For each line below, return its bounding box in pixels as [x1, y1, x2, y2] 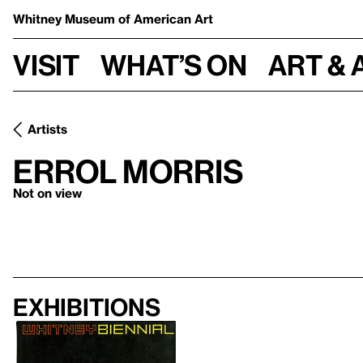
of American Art [118, 11, 213, 26]
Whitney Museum [13, 11, 118, 26]
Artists [28, 122, 67, 136]
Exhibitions [13, 293, 160, 321]
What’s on [100, 48, 247, 81]
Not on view [13, 186, 82, 200]
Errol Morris [13, 152, 244, 189]
